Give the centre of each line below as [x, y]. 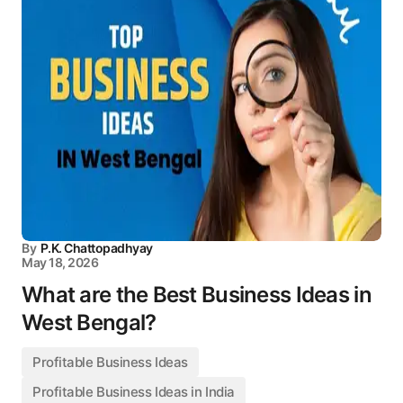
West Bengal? [89, 322]
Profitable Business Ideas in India [134, 392]
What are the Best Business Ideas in [197, 295]
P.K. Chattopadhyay [96, 248]
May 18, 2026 [60, 262]
